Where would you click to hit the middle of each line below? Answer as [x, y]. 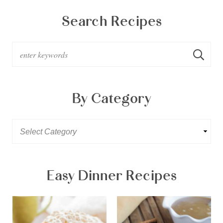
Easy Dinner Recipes [111, 176]
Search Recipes [111, 22]
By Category [111, 99]
